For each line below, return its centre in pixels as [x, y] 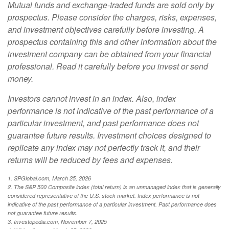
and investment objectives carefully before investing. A [106, 29]
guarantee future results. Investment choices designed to [109, 135]
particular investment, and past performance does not [103, 123]
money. [20, 78]
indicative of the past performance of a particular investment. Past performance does [112, 204]
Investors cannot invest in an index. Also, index [92, 98]
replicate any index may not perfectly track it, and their [104, 147]
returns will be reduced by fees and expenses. [90, 159]
